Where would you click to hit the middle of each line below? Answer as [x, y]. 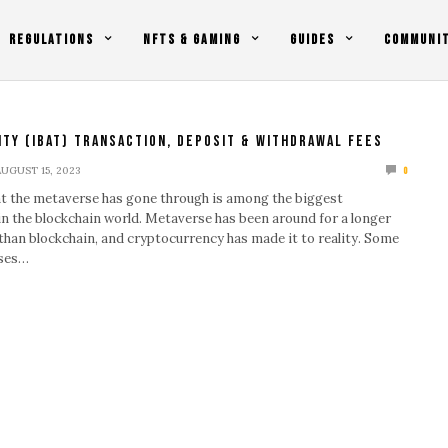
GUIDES [312, 39]
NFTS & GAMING [191, 39]
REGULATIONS [51, 39]
